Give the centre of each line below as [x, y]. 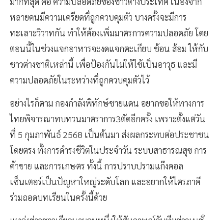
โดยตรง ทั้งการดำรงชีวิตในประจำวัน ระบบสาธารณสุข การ [108, 150]
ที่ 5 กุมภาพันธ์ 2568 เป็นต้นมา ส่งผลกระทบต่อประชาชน [110, 134]
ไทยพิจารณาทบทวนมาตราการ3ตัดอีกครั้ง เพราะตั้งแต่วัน [108, 118]
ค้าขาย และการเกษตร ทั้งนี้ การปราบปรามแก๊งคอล [96, 165]
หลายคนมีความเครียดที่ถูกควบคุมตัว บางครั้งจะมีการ [98, 17]
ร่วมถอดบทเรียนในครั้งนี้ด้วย [59, 197]
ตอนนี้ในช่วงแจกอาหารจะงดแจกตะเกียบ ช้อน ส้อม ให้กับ [109, 48]
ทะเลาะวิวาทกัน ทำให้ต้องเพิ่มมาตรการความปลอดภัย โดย [109, 32]
